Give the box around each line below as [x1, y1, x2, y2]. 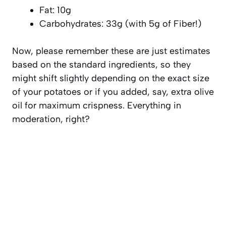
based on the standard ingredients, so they [12, 59, 191, 70]
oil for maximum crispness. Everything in [12, 99, 181, 111]
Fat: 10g [39, 4, 71, 16]
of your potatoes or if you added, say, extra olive [12, 86, 214, 97]
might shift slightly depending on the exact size [12, 72, 209, 84]
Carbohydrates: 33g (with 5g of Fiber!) [39, 18, 201, 29]
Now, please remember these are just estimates [12, 45, 210, 56]
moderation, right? [12, 113, 90, 125]
